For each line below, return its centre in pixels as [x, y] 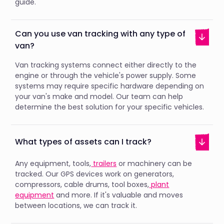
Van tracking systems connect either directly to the [106, 65]
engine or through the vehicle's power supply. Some [106, 75]
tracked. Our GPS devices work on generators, [95, 174]
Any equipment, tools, [53, 164]
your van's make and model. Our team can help [99, 96]
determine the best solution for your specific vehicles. [110, 107]
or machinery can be [154, 164]
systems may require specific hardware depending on [110, 86]
